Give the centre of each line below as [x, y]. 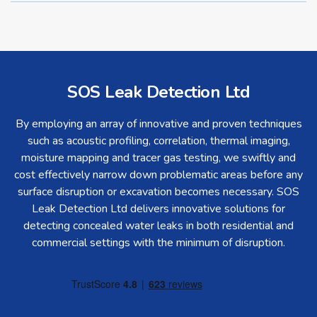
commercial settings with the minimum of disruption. [158, 243]
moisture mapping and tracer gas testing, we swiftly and [158, 158]
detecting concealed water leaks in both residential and [158, 226]
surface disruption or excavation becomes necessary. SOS [158, 192]
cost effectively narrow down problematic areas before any [158, 175]
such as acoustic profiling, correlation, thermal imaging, [158, 141]
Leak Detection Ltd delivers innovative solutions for [158, 209]
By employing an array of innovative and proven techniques [158, 124]
